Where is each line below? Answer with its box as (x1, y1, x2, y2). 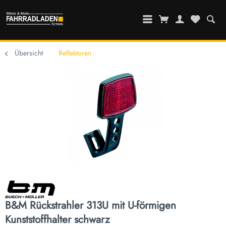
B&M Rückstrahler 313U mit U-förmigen (5, 198, 176, 213)
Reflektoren (59, 48, 91, 59)
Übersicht (15, 48, 43, 59)
